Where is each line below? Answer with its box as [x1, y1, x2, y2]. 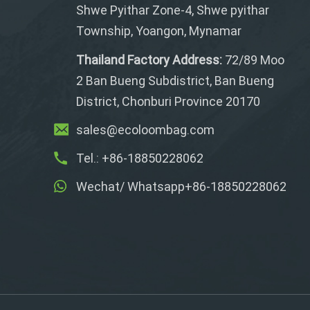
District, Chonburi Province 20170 [76, 93, 261, 109]
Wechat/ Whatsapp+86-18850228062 [76, 179, 287, 194]
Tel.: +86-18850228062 [76, 150, 204, 165]
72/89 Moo [222, 52, 285, 67]
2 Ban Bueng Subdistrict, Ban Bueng [76, 73, 275, 88]
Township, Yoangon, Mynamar [76, 24, 242, 39]
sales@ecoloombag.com [76, 122, 215, 137]
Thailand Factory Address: [76, 52, 223, 67]
